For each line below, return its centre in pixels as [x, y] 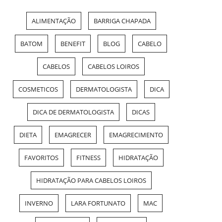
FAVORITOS [41, 158]
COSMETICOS [38, 89]
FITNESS [88, 158]
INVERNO [39, 203]
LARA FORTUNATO [98, 203]
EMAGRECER [73, 135]
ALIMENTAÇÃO [54, 21]
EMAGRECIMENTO [136, 135]
